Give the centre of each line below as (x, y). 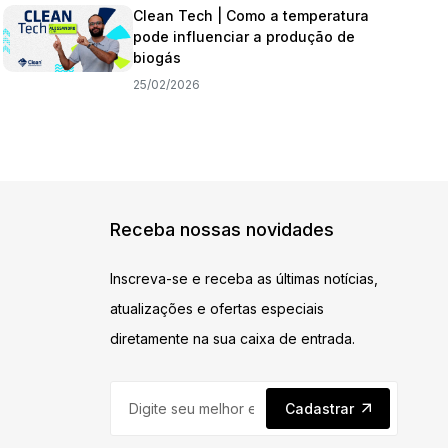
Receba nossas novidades (221, 229)
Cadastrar (319, 408)
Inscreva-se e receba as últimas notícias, (243, 278)
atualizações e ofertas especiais (216, 308)
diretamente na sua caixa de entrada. (232, 338)
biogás (157, 57)
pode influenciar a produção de (244, 36)
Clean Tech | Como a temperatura (251, 15)
